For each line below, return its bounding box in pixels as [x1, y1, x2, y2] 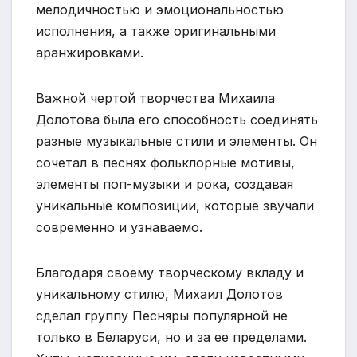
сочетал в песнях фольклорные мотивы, [36, 155, 295, 171]
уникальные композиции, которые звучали [36, 198, 314, 214]
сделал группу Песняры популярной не [36, 308, 288, 324]
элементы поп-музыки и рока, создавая [36, 176, 293, 193]
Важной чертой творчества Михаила [36, 90, 275, 107]
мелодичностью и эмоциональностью [36, 2, 284, 18]
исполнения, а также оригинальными [36, 23, 276, 40]
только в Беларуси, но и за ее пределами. [36, 329, 307, 346]
